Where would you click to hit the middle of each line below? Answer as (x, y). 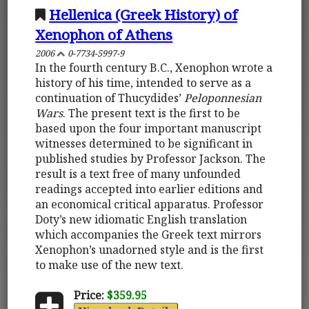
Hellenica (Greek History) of (143, 14)
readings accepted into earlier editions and (149, 189)
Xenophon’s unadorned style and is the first (150, 249)
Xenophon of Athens (104, 34)
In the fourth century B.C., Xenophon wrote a (154, 67)
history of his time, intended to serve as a (143, 82)
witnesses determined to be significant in (144, 143)
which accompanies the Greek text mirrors (149, 234)
